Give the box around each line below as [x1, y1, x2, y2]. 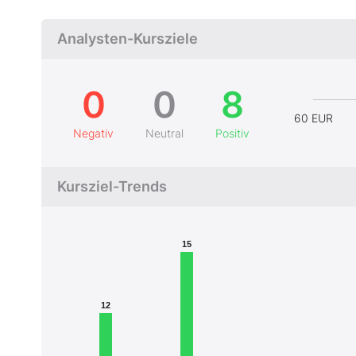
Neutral [145, 126, 184, 140]
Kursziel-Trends [57, 177, 167, 195]
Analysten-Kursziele [57, 29, 198, 47]
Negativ [73, 126, 114, 140]
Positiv [215, 126, 250, 140]
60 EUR [293, 111, 333, 125]
